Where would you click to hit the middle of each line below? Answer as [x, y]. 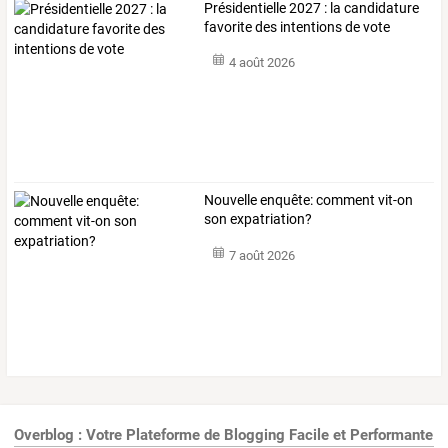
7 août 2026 [261, 255]
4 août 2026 [261, 63]
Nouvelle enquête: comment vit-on [309, 200]
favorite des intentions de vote [297, 26]
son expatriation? [258, 219]
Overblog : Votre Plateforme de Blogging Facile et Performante [223, 435]
